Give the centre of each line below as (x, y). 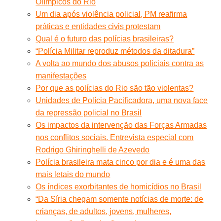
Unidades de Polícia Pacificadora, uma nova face (122, 100)
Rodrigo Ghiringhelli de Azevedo (93, 149)
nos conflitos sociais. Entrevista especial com (115, 137)
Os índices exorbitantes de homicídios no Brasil (119, 186)
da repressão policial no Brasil (89, 112)
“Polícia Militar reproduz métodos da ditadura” (115, 51)
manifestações (61, 75)
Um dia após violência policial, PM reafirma (111, 14)
